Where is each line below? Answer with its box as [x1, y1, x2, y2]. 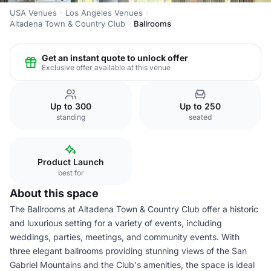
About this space [10, 187, 99, 200]
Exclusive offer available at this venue [42, 62, 171, 72]
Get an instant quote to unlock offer [42, 52, 188, 63]
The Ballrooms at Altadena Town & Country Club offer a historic [10, 204, 258, 214]
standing [56, 113, 85, 122]
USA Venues [10, 8, 57, 18]
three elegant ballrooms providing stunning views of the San [10, 246, 247, 256]
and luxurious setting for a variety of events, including [10, 218, 222, 228]
